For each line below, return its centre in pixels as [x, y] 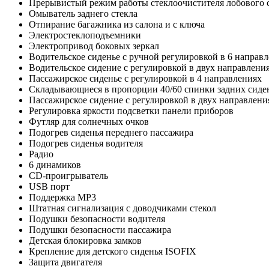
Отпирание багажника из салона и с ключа [117, 25]
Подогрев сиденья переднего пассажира [111, 133]
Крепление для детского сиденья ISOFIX [113, 252]
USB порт [49, 187]
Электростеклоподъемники [85, 35]
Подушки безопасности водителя [97, 219]
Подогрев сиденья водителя [86, 144]
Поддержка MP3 [62, 198]
